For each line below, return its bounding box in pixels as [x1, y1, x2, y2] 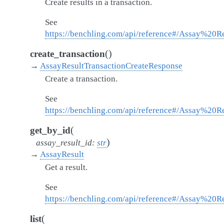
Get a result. [45, 162, 87, 172]
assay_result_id [36, 138, 92, 147]
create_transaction [30, 48, 105, 59]
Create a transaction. [45, 74, 117, 83]
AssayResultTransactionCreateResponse [40, 61, 182, 70]
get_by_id [30, 125, 70, 135]
